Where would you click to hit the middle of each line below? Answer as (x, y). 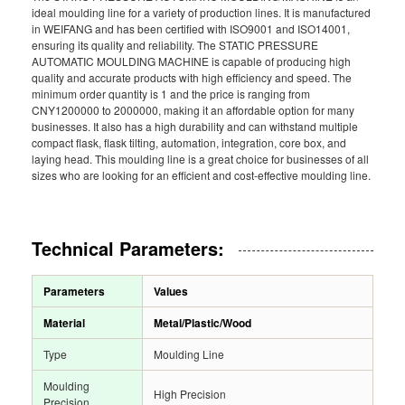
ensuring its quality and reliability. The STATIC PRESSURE (175, 45)
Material (64, 323)
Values (171, 291)
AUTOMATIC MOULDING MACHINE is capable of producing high (191, 61)
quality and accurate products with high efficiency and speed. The (192, 77)
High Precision (190, 394)
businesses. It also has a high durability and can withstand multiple (195, 126)
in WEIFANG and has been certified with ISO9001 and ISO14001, (191, 28)
